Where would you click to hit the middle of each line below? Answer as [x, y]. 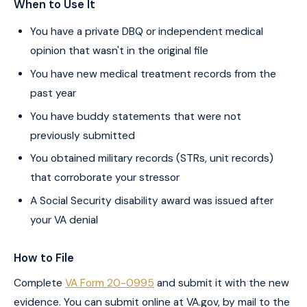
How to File [44, 257]
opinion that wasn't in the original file [119, 51]
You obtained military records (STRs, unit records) [152, 159]
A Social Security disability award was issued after [152, 200]
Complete [39, 283]
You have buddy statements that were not [136, 116]
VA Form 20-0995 [110, 283]
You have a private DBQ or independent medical [147, 32]
